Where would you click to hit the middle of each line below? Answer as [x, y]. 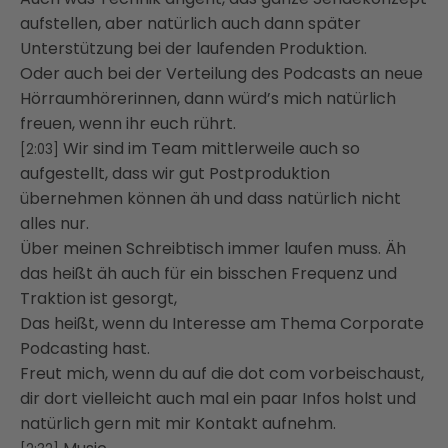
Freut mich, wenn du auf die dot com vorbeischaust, [222, 373]
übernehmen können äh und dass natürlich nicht [210, 198]
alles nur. [54, 223]
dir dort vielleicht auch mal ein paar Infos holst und [218, 398]
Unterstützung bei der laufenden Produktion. [193, 48]
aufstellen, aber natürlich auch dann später [190, 23]
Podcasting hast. [85, 348]
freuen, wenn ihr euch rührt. [128, 123]
